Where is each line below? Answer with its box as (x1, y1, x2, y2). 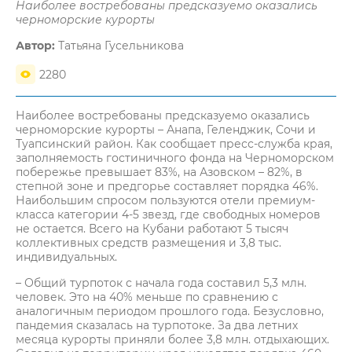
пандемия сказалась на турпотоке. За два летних (16, 318, 298, 332)
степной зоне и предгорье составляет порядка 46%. (16, 179, 318, 193)
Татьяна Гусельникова (55, 38, 184, 53)
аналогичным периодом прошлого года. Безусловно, (16, 304, 324, 318)
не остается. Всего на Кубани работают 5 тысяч (16, 222, 288, 236)
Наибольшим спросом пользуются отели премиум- (16, 193, 315, 207)
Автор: (16, 38, 55, 53)
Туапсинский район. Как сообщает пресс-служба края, (16, 137, 332, 151)
